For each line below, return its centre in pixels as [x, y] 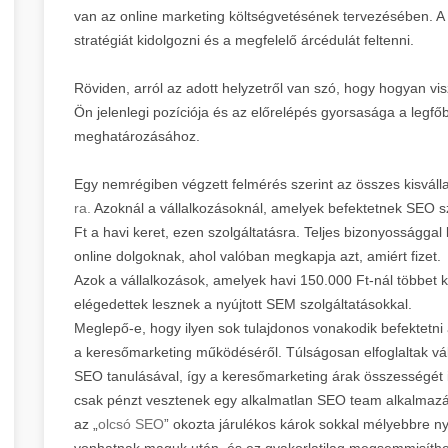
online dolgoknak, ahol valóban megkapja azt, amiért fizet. [257, 255]
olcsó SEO [131, 423]
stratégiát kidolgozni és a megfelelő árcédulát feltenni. [244, 39]
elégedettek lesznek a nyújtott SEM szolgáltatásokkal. [243, 303]
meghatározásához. [137, 135]
